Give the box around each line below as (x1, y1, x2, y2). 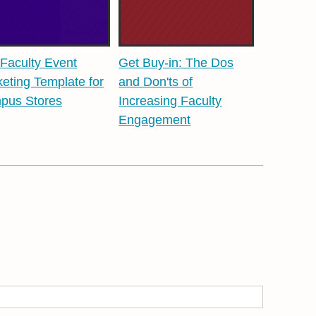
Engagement (119, 113, 191, 128)
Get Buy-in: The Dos (119, 56, 234, 71)
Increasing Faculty (119, 94, 222, 109)
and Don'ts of (119, 75, 193, 90)
